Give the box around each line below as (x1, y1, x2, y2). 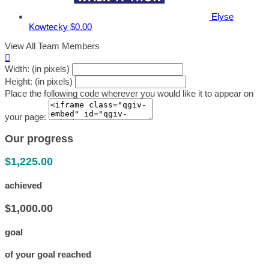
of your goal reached (5, 249, 91, 259)
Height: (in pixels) (5, 76, 73, 87)
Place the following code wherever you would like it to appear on (5, 88, 253, 99)
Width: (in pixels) (5, 64, 70, 74)
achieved (5, 180, 42, 191)
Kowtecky (29, 22, 70, 32)
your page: (5, 112, 46, 122)
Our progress (5, 132, 73, 145)
